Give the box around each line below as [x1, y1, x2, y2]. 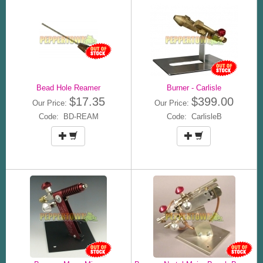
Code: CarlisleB [166, 112, 222, 121]
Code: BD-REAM [38, 112, 99, 121]
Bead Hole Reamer [36, 83, 100, 92]
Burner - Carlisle [167, 83, 221, 92]
